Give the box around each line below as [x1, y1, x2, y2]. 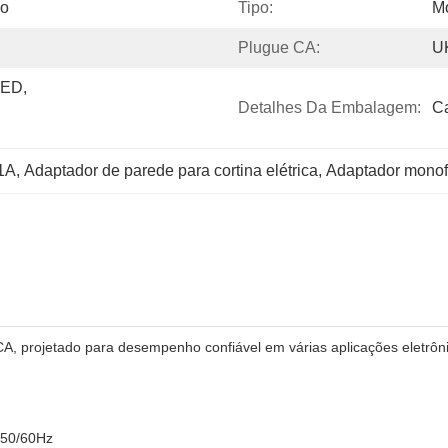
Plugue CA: [238, 39, 320, 56]
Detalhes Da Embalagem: [238, 99, 421, 116]
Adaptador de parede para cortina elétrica [24, 162, 318, 179]
